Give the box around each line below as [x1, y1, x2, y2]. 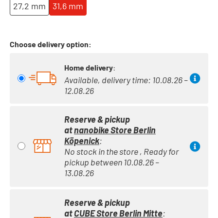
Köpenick [64, 135, 99, 146]
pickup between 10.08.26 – [64, 157, 159, 168]
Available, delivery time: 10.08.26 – [64, 74, 188, 86]
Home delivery [64, 63, 113, 73]
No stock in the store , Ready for [64, 146, 179, 157]
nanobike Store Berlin [74, 125, 156, 136]
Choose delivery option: [10, 39, 91, 49]
